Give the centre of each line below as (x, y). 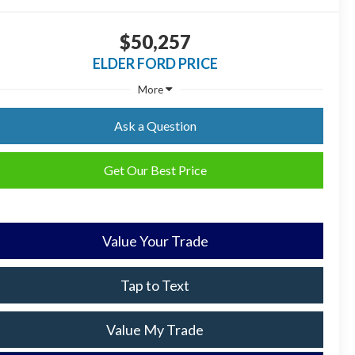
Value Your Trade (155, 240)
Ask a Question (155, 125)
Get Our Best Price (155, 170)
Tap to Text (155, 285)
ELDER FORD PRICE (155, 63)
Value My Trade (155, 329)
